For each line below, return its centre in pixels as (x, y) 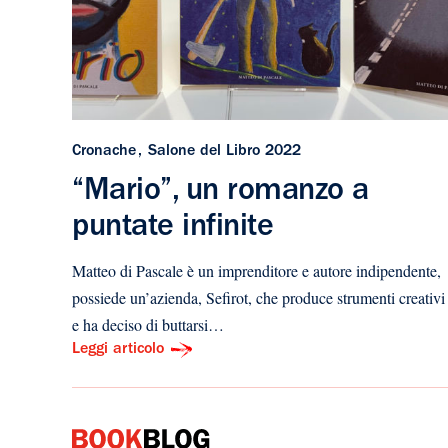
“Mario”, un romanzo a (220, 192)
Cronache (104, 151)
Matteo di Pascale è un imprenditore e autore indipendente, (256, 270)
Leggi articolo (118, 349)
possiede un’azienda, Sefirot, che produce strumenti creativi (258, 297)
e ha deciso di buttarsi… (148, 324)
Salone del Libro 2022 (224, 151)
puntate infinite (172, 228)
